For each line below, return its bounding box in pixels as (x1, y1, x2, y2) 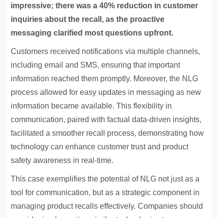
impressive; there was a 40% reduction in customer (11, 1, 199, 10)
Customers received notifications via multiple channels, (11, 47, 200, 56)
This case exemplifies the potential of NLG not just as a (11, 175, 200, 183)
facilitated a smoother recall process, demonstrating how (11, 129, 204, 138)
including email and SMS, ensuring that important (11, 61, 181, 70)
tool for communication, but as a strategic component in (11, 188, 200, 197)
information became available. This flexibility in (11, 102, 172, 110)
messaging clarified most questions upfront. (11, 29, 174, 37)
